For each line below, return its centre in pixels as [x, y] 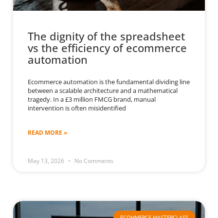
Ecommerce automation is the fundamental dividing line [109, 82]
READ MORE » [47, 133]
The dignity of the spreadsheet [106, 36]
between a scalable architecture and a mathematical [102, 91]
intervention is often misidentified [77, 108]
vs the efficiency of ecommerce [107, 48]
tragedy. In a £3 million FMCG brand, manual [91, 100]
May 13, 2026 [46, 161]
